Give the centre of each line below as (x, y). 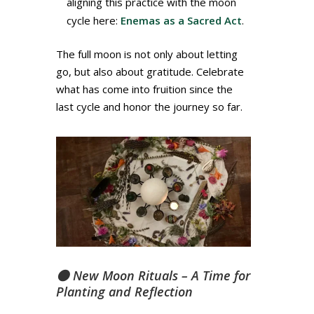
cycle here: (93, 21)
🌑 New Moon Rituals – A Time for (153, 276)
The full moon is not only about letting (146, 54)
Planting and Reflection (124, 292)
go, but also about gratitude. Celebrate (150, 72)
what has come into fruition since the (144, 89)
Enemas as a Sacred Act (181, 21)
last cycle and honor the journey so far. (149, 107)
